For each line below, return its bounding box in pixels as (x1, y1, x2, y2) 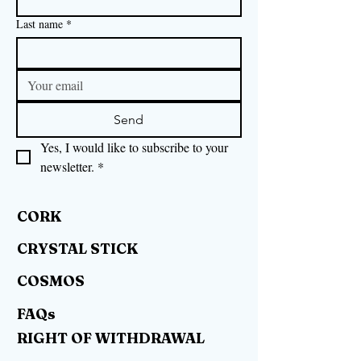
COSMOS (17, 272, 85, 291)
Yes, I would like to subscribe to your (40, 139, 228, 156)
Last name (16, 16, 63, 32)
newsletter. (40, 158, 94, 176)
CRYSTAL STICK (17, 239, 138, 259)
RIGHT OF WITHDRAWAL (17, 329, 205, 348)
